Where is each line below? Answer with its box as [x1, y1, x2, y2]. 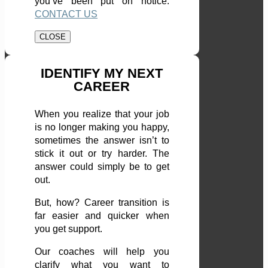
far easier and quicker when [35, 211, 169, 221]
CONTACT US [35, 9, 98, 20]
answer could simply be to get [35, 162, 169, 172]
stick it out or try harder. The [35, 148, 169, 159]
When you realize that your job [35, 109, 169, 120]
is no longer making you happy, [35, 122, 169, 133]
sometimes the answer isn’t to [35, 135, 169, 146]
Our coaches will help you [35, 246, 169, 257]
